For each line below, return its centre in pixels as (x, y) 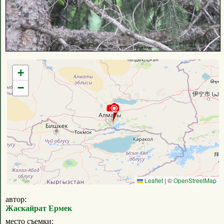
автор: (16, 199)
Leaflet (153, 180)
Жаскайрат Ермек (39, 208)
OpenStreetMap (195, 180)
